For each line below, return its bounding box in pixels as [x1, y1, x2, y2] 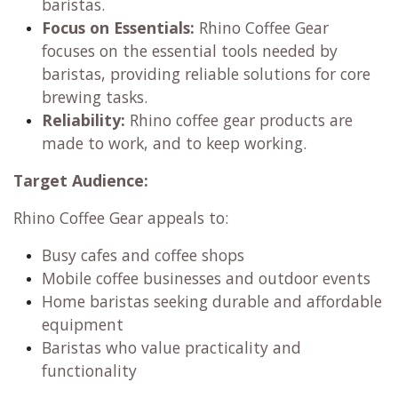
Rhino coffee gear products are [125, 109, 353, 131]
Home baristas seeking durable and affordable [42, 291, 382, 313]
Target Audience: [13, 170, 148, 192]
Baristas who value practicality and [42, 337, 301, 359]
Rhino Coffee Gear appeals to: [13, 207, 228, 229]
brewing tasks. [42, 86, 147, 108]
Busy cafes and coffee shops [42, 244, 244, 267]
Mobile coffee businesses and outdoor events [42, 267, 370, 290]
